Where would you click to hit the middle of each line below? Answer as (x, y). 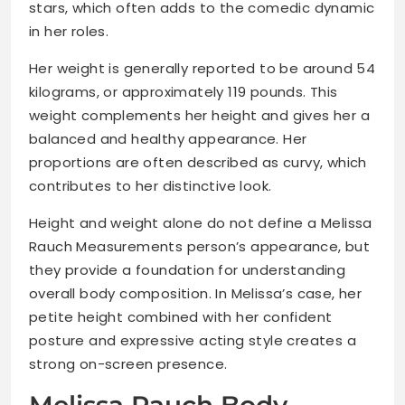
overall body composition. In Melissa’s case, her (196, 294)
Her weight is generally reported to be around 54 (202, 69)
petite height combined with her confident (181, 317)
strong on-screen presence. (128, 364)
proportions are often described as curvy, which (198, 163)
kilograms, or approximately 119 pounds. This (184, 92)
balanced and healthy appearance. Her (168, 139)
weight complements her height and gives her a (199, 116)
